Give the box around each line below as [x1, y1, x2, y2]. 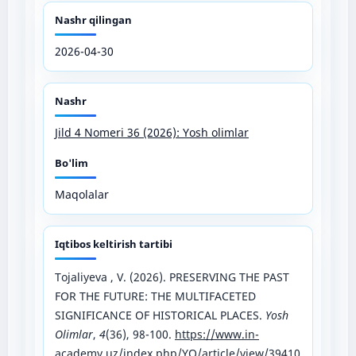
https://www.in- [174, 326, 259, 342]
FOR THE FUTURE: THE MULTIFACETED [54, 288, 256, 304]
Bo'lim [54, 155, 88, 170]
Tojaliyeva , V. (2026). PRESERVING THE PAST [54, 269, 289, 284]
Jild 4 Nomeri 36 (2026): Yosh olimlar [54, 124, 249, 140]
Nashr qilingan [54, 12, 132, 27]
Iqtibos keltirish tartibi [54, 236, 172, 251]
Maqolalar [54, 186, 109, 202]
